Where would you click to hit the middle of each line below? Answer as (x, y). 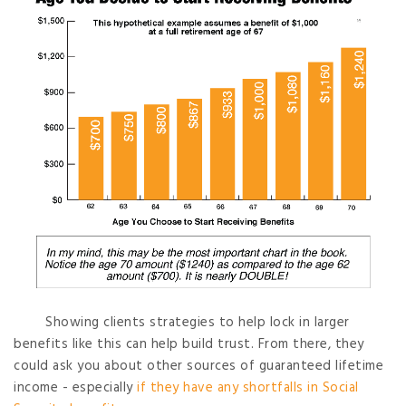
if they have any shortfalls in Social (248, 388)
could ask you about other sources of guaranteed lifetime (198, 367)
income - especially (75, 388)
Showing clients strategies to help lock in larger (198, 323)
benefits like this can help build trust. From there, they (189, 345)
